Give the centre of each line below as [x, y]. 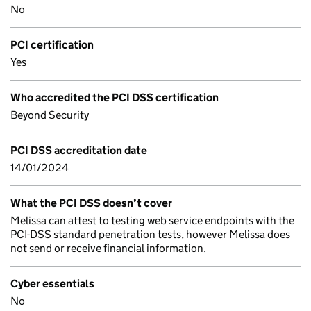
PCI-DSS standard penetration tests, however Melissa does [150, 234]
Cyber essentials [52, 284]
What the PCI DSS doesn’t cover [91, 203]
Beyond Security [50, 115]
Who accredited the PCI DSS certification [115, 98]
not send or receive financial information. [108, 248]
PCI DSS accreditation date [79, 150]
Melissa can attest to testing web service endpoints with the [152, 220]
